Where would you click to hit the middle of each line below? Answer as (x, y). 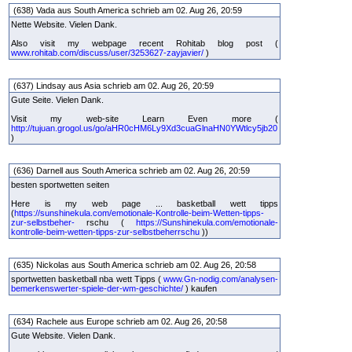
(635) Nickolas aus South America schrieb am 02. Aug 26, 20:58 (135, 265)
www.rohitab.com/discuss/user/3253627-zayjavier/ (107, 53)
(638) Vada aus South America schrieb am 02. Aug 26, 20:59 (128, 10)
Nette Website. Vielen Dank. (64, 24)
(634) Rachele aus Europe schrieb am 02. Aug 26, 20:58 (120, 321)
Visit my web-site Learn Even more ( (145, 119)
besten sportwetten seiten (60, 185)
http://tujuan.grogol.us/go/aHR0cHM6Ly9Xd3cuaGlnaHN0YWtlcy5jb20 (144, 128)
